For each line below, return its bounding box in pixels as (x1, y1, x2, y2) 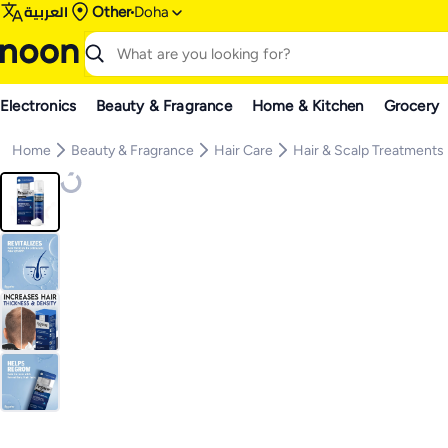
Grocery (383, 96, 440, 115)
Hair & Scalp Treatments (293, 141, 444, 159)
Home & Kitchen (251, 96, 364, 115)
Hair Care (214, 141, 273, 159)
